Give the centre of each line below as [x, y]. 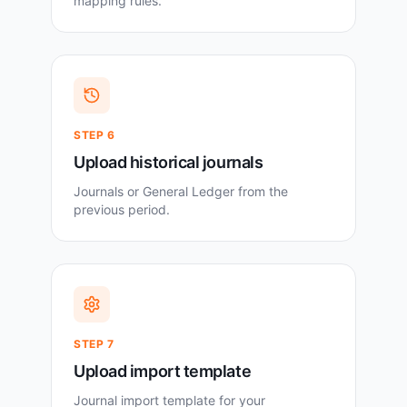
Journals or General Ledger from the [181, 192]
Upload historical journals [169, 163]
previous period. [122, 210]
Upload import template [163, 372]
